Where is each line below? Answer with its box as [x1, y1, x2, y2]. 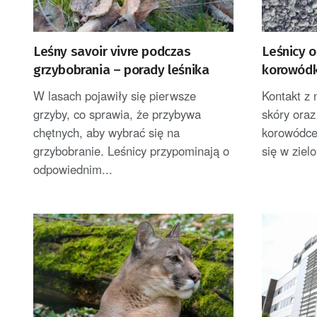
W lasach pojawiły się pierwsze [33, 87, 196, 105]
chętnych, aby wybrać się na [33, 124, 180, 142]
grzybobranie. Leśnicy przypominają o [33, 142, 229, 160]
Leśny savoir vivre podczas [33, 43, 191, 60]
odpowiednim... [33, 161, 113, 178]
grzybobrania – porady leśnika [33, 62, 209, 79]
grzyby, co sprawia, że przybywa [33, 105, 201, 123]
